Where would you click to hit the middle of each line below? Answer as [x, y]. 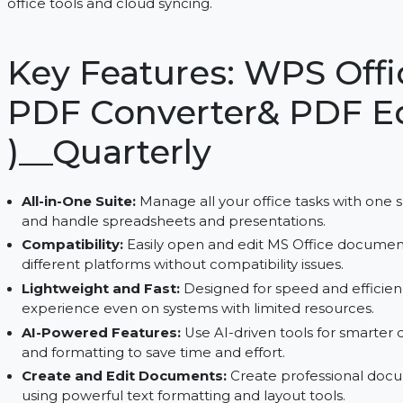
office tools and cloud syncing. [148, 64]
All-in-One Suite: [115, 277]
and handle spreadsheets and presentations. [217, 299]
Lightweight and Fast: [141, 371]
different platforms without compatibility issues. [227, 345]
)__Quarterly [148, 224]
